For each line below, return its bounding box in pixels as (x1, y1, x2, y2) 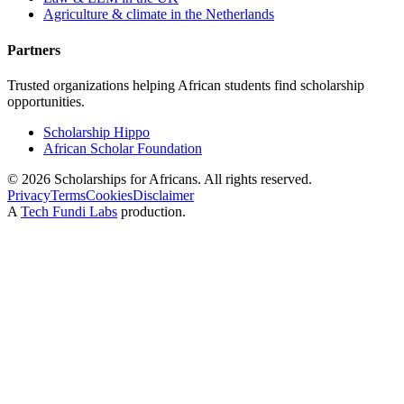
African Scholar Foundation (43, 140, 202, 156)
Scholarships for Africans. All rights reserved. (50, 170, 312, 187)
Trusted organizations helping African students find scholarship (7, 77, 364, 93)
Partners (7, 41, 60, 58)
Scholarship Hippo (43, 124, 150, 140)
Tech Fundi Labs (21, 203, 117, 219)
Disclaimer (133, 187, 194, 203)
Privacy (7, 187, 50, 203)
